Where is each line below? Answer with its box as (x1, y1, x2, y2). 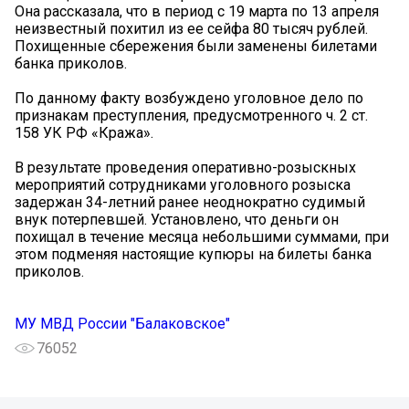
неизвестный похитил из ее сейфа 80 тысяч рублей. (15, 19, 368, 37)
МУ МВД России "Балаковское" (15, 314, 230, 332)
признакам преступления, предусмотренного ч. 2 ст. (15, 106, 368, 124)
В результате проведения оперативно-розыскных (15, 158, 356, 176)
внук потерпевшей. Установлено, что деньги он (15, 210, 339, 228)
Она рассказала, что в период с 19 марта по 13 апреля (15, 2, 379, 20)
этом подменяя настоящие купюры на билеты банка (15, 245, 372, 263)
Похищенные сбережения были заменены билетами (15, 37, 377, 55)
